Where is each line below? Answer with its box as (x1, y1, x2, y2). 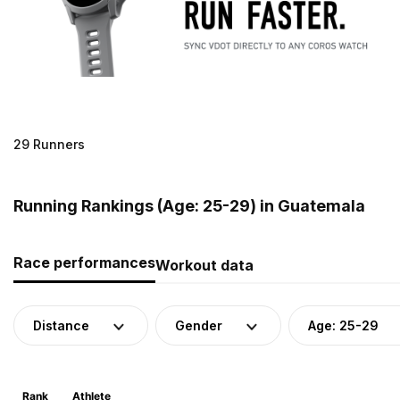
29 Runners (13, 136, 85, 152)
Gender (175, 317, 222, 333)
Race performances (13, 253, 155, 271)
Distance (33, 317, 89, 333)
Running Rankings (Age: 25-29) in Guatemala (13, 196, 365, 215)
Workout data (155, 255, 254, 274)
